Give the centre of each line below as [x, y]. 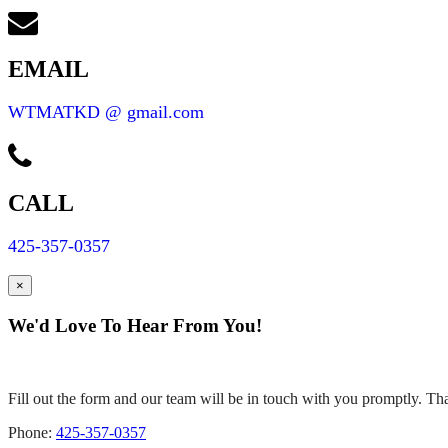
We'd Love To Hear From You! [135, 326]
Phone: [32, 432]
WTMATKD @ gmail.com [106, 111]
